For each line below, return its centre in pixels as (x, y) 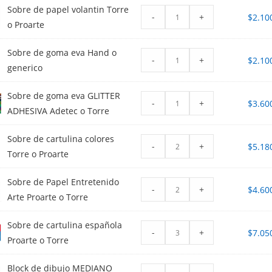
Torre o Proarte (38, 154)
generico (25, 68)
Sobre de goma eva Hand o (62, 53)
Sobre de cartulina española (65, 225)
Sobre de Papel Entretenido (63, 182)
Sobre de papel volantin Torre (68, 10)
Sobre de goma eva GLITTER (64, 96)
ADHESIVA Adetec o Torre (59, 111)
